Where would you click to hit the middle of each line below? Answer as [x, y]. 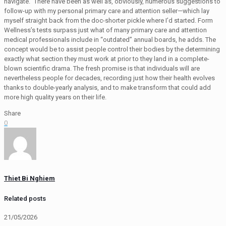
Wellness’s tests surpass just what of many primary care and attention [105, 30]
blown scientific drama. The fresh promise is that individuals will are [102, 69]
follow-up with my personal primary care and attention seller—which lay [107, 11]
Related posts [25, 199]
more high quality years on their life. [55, 97]
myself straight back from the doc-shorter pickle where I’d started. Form [108, 21]
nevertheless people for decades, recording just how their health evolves [109, 78]
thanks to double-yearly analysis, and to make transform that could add [107, 88]
